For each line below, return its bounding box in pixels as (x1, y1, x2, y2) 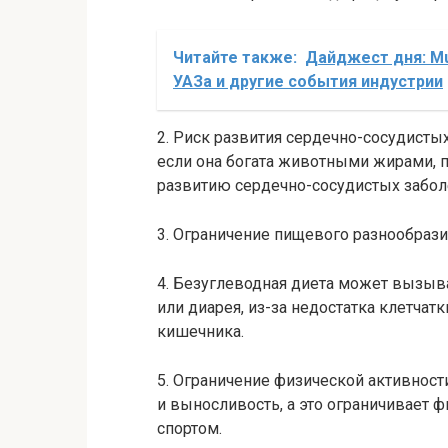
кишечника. (157, 321, 244, 341)
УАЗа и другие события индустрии (173, 71, 443, 91)
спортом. (157, 418, 222, 438)
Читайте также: (173, 47, 297, 67)
